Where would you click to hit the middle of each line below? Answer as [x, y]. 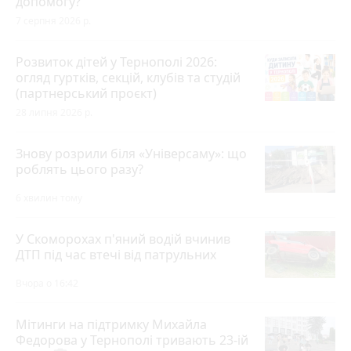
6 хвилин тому [49, 198]
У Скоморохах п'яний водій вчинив [123, 239]
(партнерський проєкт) [86, 94]
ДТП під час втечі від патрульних [116, 255]
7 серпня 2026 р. [53, 21]
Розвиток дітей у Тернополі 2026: [116, 62]
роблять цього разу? [80, 170]
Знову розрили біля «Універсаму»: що [131, 154]
